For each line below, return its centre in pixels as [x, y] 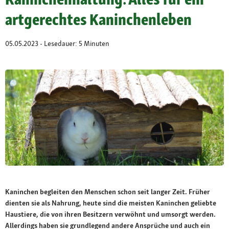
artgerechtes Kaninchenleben [98, 19]
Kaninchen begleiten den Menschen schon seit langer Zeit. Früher [108, 191]
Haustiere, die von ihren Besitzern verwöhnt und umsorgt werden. [110, 214]
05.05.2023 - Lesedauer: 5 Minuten [57, 43]
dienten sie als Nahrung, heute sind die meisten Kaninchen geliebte [111, 203]
